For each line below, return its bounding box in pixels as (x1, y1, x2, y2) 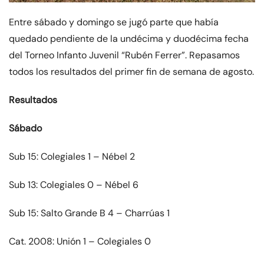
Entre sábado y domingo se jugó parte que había (9, 16, 219, 29)
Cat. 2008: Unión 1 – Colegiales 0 (9, 235, 151, 248)
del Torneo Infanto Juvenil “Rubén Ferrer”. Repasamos (9, 49, 240, 62)
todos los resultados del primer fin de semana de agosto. (9, 65, 254, 78)
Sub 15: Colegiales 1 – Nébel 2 (9, 150, 135, 163)
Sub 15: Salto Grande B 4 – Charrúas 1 (9, 207, 170, 220)
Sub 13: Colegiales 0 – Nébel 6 (9, 179, 138, 192)
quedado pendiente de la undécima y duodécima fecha (9, 32, 249, 45)
